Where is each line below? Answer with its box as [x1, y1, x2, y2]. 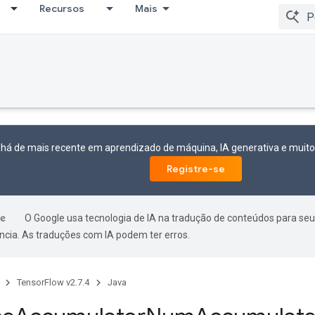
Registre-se [167, 162, 225, 175]
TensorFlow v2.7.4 [17, 277, 89, 288]
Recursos [39, 2, 84, 15]
